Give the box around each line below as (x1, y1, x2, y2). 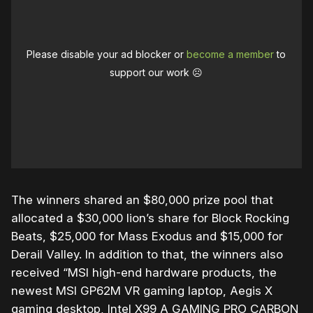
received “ (11, 265, 68, 280)
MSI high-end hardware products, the (68, 265, 277, 280)
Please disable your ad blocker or (27, 48, 187, 61)
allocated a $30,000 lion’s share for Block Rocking (11, 211, 289, 226)
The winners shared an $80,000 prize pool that (11, 193, 273, 208)
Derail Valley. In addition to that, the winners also (11, 247, 283, 262)
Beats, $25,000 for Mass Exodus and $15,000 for (11, 229, 283, 244)
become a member (187, 48, 275, 61)
